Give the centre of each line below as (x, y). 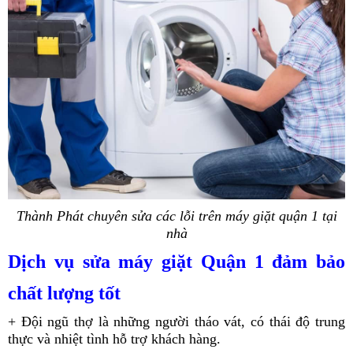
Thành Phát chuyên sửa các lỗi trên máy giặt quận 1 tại (176, 216)
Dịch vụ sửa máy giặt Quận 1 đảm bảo (176, 261)
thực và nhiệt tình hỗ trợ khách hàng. (114, 338)
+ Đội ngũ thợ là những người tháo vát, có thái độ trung (176, 321)
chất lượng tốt (64, 293)
